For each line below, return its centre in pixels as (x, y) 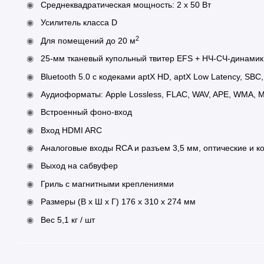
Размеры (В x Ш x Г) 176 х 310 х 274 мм (118, 202)
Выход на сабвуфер (79, 166)
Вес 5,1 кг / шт (68, 220)
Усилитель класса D (79, 23)
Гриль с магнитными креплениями (107, 184)
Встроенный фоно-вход (86, 112)
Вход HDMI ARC (71, 130)
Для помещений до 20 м (88, 40)
